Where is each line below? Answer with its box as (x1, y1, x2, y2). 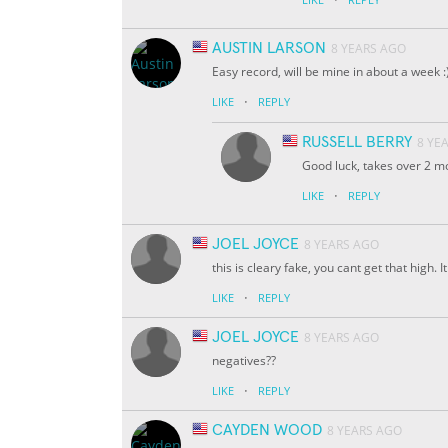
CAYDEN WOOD (212, 422, 322, 439)
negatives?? (212, 352, 276, 370)
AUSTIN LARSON (212, 40, 326, 57)
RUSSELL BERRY (302, 134, 412, 151)
